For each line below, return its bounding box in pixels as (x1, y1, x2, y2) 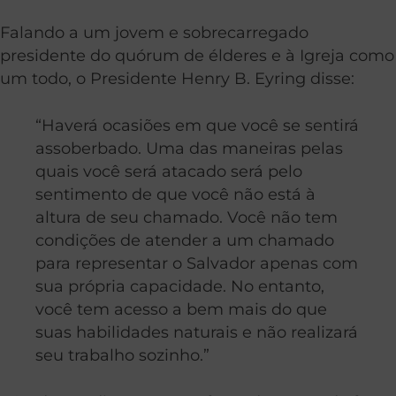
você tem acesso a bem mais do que (35, 300, 327, 319)
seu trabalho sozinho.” (35, 346, 209, 365)
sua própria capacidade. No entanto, (35, 277, 324, 296)
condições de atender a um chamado (35, 231, 334, 250)
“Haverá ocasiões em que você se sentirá (35, 116, 359, 135)
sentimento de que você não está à (35, 185, 316, 204)
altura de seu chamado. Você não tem (35, 208, 338, 227)
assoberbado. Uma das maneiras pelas (35, 139, 343, 158)
